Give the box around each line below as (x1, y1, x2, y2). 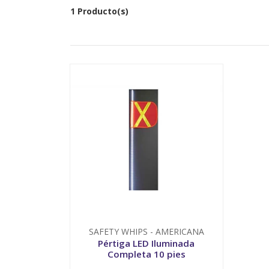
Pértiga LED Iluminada (98, 237, 195, 250)
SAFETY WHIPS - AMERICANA (88, 226, 204, 238)
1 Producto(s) (70, 5, 128, 17)
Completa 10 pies (107, 248, 186, 261)
